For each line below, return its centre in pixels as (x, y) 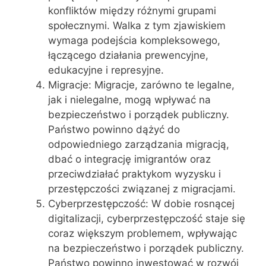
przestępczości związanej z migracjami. (142, 189)
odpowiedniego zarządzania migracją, (139, 144)
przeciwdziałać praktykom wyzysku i (134, 174)
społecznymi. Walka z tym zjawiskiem (137, 25)
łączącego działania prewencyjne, (128, 55)
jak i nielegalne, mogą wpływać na (129, 99)
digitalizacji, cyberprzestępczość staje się (147, 218)
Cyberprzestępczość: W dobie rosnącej (141, 203)
